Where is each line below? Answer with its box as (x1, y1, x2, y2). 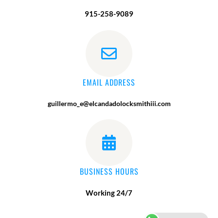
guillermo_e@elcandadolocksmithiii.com (47, 99, 171, 108)
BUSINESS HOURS (79, 165, 139, 178)
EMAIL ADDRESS (83, 76, 135, 89)
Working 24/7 (86, 188, 132, 198)
